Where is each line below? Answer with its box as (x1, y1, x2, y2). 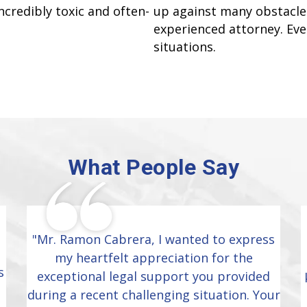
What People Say (67, 153, 240, 180)
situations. (153, 38, 216, 56)
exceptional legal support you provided (37, 267, 270, 284)
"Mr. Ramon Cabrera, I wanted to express (32, 230, 275, 247)
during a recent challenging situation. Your (27, 286, 280, 303)
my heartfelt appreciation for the (54, 249, 253, 266)
